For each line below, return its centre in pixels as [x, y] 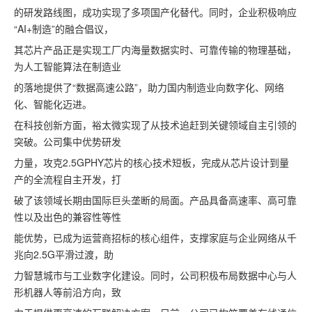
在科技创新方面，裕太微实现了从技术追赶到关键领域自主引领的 [155, 125]
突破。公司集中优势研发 [68, 142]
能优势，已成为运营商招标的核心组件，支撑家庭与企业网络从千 [155, 238]
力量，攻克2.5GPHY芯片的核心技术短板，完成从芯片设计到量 [151, 163]
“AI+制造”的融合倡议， [64, 29]
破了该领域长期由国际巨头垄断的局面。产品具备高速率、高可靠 [155, 200]
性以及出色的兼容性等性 [68, 217]
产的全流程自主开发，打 [68, 179]
